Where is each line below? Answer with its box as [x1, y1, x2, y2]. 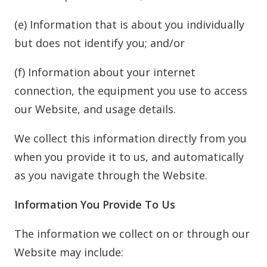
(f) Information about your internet [14, 65, 195, 79]
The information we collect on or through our [14, 226, 250, 241]
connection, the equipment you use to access [14, 83, 247, 98]
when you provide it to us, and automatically [14, 150, 244, 164]
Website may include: [14, 245, 123, 259]
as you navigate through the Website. [14, 168, 207, 182]
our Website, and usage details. [14, 102, 176, 116]
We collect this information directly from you [14, 131, 247, 145]
